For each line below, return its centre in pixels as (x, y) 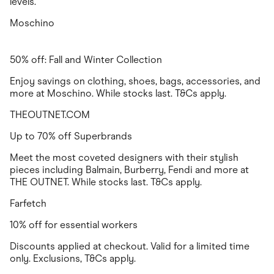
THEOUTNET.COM (50, 115)
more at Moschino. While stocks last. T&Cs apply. (118, 94)
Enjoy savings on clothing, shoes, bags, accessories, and (135, 81)
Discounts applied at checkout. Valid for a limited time (130, 246)
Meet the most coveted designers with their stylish (124, 158)
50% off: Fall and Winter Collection (86, 60)
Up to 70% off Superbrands (71, 136)
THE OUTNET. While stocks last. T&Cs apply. (106, 182)
